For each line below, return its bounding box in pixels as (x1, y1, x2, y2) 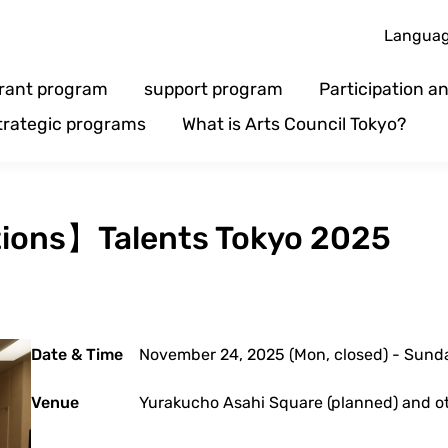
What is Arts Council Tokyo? (182, 114, 406, 135)
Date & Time (31, 345, 124, 365)
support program (144, 79, 283, 100)
